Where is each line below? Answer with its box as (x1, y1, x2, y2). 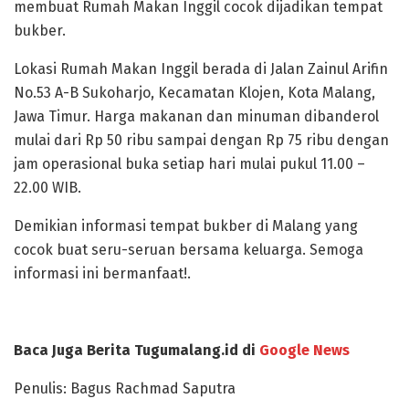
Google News (259, 341, 350, 360)
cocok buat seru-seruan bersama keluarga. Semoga (14, 241, 363, 259)
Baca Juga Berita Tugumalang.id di (14, 341, 259, 360)
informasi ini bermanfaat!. (14, 265, 191, 283)
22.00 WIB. (14, 179, 81, 197)
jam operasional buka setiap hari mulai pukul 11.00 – (14, 155, 365, 173)
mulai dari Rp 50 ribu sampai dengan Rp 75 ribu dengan (14, 131, 389, 150)
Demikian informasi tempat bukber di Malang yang (14, 217, 358, 236)
